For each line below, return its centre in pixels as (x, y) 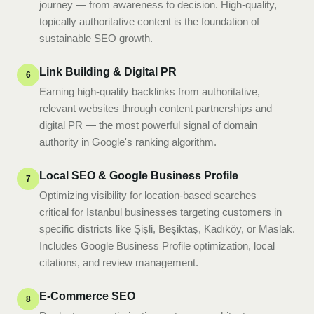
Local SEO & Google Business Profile (139, 176)
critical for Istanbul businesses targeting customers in (161, 212)
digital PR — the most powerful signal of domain (148, 125)
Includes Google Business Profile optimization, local (157, 246)
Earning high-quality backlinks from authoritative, (150, 91)
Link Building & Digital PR (108, 72)
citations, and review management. (119, 262)
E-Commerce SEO (87, 296)
